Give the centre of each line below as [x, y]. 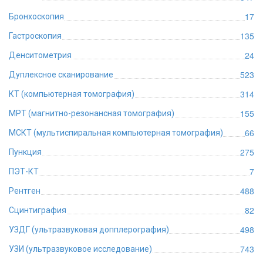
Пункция [25, 152]
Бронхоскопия [36, 16]
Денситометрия [40, 55]
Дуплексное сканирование [61, 75]
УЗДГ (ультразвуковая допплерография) [89, 230]
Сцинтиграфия [38, 210]
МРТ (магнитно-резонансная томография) [92, 113]
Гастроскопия [35, 36]
